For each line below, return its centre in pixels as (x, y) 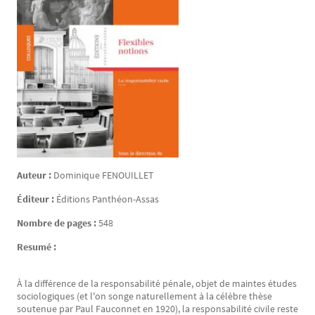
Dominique (78, 175)
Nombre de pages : (58, 223)
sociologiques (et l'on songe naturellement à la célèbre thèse (144, 296)
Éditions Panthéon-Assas (108, 199)
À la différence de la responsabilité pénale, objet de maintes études (157, 283)
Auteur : (35, 175)
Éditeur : (37, 199)
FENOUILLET (128, 175)
